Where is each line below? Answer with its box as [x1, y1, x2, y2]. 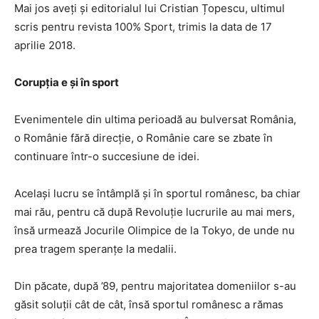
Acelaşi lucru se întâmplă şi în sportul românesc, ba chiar [14, 187, 300, 200]
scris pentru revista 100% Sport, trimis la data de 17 [14, 20, 272, 33]
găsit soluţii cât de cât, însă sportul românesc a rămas [14, 298, 283, 311]
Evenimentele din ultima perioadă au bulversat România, [14, 113, 296, 126]
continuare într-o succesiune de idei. [14, 150, 199, 163]
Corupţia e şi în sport [14, 75, 119, 89]
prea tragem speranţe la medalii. [14, 242, 177, 256]
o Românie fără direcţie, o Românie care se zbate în [14, 131, 273, 145]
